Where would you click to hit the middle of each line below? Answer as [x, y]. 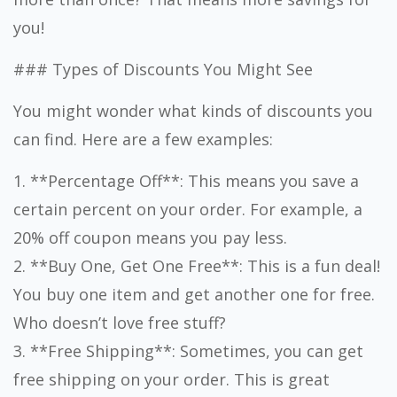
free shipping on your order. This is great [171, 379]
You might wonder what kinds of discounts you [193, 111]
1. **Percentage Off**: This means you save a [186, 181]
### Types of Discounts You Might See [163, 69]
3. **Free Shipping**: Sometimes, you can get [188, 351]
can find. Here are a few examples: [143, 139]
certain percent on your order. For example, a [188, 209]
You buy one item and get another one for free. [194, 294]
